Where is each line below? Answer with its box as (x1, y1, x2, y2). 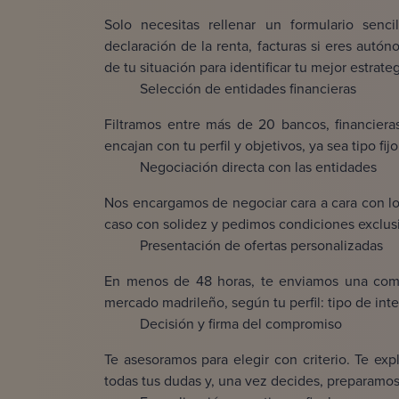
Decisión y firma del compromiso (140, 313, 342, 334)
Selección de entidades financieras (140, 78, 356, 99)
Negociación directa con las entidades (140, 157, 377, 177)
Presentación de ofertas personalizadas (140, 235, 383, 256)
